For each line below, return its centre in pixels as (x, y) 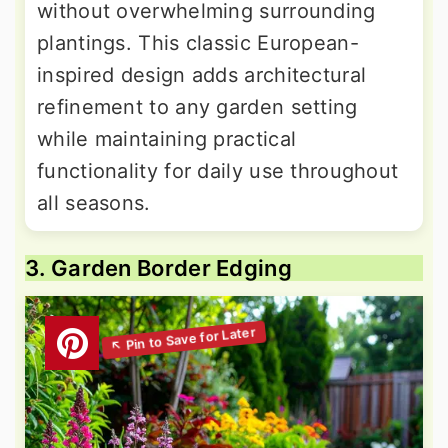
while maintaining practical (167, 139)
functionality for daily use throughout (218, 171)
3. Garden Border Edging (158, 268)
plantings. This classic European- (198, 43)
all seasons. (94, 203)
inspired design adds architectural (202, 75)
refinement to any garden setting (197, 107)
